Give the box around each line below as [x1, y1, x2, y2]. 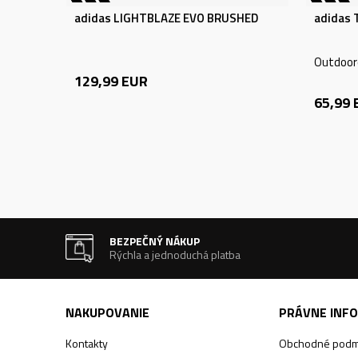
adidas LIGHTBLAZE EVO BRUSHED [74, 9, 258, 27]
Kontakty [66, 335, 108, 352]
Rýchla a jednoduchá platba [109, 246, 241, 263]
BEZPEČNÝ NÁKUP [109, 233, 201, 249]
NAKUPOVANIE [66, 303, 149, 322]
